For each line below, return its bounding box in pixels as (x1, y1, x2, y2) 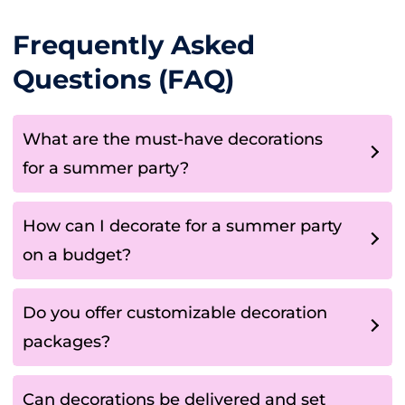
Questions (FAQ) (13, 62, 234, 95)
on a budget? (23, 244, 131, 265)
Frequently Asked (13, 28, 255, 61)
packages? (23, 331, 110, 352)
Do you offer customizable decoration (23, 302, 327, 323)
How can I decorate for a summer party (23, 215, 342, 236)
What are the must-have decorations (23, 128, 323, 149)
